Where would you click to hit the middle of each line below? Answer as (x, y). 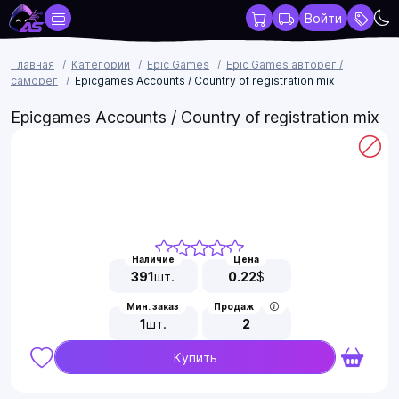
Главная (33, 65)
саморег (34, 81)
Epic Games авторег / (285, 65)
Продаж (234, 306)
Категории (101, 65)
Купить (195, 357)
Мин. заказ (153, 306)
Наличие (153, 259)
